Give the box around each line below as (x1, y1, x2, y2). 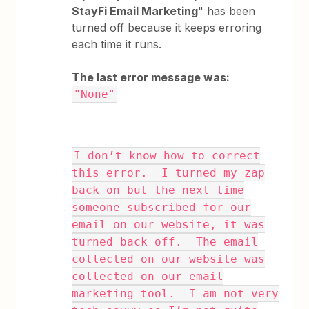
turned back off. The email (72, 235, 259, 248)
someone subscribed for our (72, 201, 252, 214)
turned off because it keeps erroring (72, 21, 262, 34)
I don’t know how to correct (74, 149, 261, 162)
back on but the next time (72, 183, 245, 197)
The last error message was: (72, 70, 230, 84)
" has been (198, 4, 256, 18)
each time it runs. (72, 37, 162, 51)
